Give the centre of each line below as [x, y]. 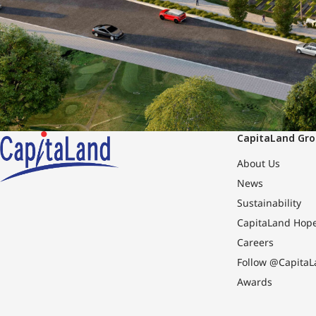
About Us [259, 164]
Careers [255, 243]
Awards [255, 282]
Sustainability [269, 203]
